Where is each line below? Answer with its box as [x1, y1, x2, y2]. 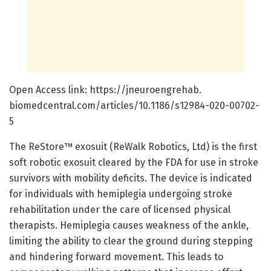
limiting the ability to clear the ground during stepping [9, 235, 253, 247]
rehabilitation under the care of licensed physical [9, 203, 230, 215]
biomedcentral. [9, 99, 77, 111]
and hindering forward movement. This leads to [9, 250, 223, 263]
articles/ [100, 99, 139, 111]
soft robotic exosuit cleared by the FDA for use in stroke [9, 156, 258, 168]
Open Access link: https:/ [9, 83, 121, 96]
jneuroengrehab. [126, 83, 201, 96]
